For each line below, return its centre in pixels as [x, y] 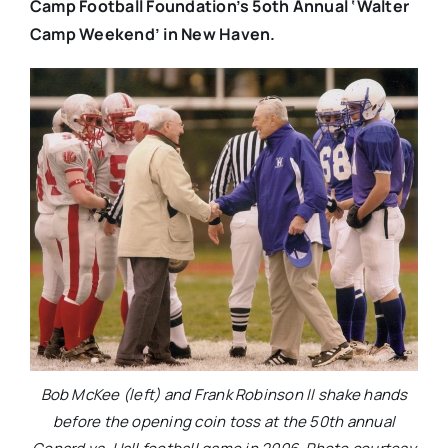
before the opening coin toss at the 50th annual [224, 422]
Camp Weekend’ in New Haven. [152, 33]
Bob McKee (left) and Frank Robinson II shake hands [224, 395]
